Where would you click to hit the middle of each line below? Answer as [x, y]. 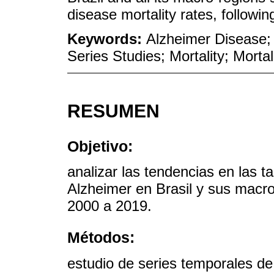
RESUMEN [113, 111]
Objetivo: [100, 146]
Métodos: [101, 238]
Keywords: [107, 39]
